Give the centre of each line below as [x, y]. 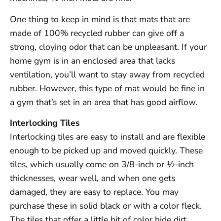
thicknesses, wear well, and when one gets [92, 178]
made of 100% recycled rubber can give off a [97, 33]
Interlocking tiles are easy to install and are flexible [108, 137]
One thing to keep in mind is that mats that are [100, 19]
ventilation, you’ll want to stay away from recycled [107, 74]
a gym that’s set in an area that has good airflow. [104, 102]
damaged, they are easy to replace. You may [94, 192]
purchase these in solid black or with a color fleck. [106, 206]
